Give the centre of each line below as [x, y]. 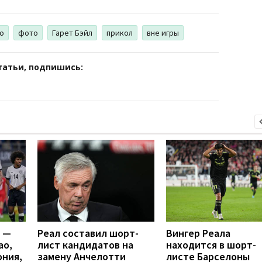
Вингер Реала [198, 233]
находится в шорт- [211, 245]
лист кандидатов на [85, 245]
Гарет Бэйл [72, 33]
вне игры [163, 33]
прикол [120, 33]
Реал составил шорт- [88, 233]
